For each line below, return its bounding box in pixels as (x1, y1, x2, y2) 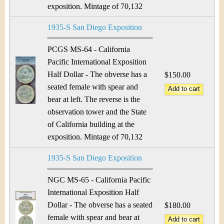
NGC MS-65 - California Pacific (47, 175, 150, 184)
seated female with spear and (47, 82, 138, 91)
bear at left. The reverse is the (47, 95, 140, 103)
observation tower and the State (47, 107, 146, 116)
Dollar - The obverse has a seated (47, 200, 152, 209)
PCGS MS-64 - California (47, 45, 130, 53)
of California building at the (47, 120, 134, 128)
